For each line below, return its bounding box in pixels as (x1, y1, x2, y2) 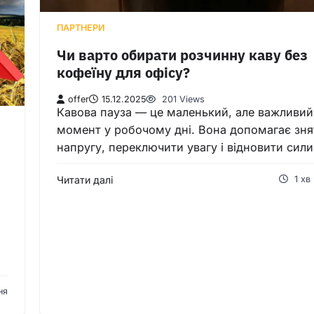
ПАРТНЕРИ (57, 22, 105, 33)
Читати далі (57, 173, 113, 186)
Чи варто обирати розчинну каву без (57, 46, 308, 64)
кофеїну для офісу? (57, 64, 190, 82)
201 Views (159, 93, 205, 104)
